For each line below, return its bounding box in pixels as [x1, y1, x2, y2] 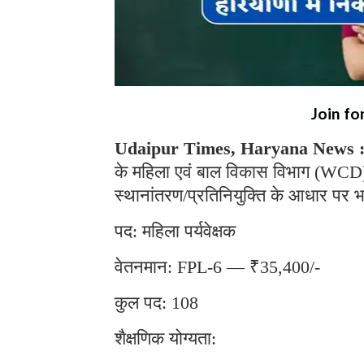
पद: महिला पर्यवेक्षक [115, 221, 236, 242]
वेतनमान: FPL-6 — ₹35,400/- [115, 257, 320, 278]
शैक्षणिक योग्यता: [115, 328, 216, 349]
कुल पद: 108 [115, 292, 198, 314]
